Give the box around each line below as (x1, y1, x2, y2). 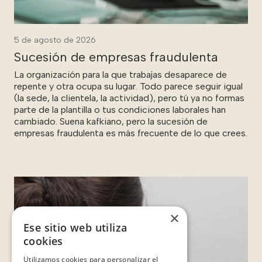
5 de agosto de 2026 (14, 35, 96, 45)
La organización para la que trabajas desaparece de (14, 68, 227, 80)
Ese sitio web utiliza (23, 220, 127, 235)
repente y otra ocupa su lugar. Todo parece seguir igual (14, 80, 243, 92)
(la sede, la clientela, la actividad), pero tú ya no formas (14, 92, 244, 104)
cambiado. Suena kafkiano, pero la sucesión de (14, 115, 208, 127)
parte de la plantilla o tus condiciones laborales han (14, 104, 226, 115)
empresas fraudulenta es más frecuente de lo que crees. (14, 127, 247, 139)
